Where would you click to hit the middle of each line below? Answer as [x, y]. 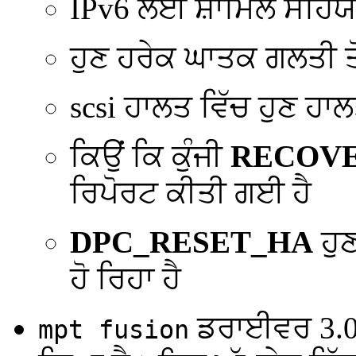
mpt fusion [114, 329]
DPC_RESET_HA [192, 242]
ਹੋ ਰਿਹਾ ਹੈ [126, 278]
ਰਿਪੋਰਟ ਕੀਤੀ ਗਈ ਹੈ [191, 192]
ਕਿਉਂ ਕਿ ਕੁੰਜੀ [150, 156]
